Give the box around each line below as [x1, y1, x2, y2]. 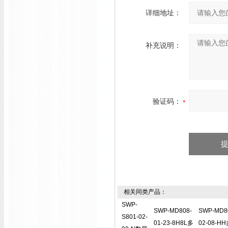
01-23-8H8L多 [154, 219, 193, 226]
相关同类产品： [118, 188, 166, 195]
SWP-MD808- [154, 207, 192, 214]
